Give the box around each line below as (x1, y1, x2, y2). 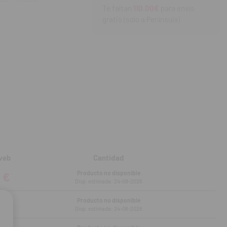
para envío (159, 3, 194, 13)
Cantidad (93, 153, 124, 162)
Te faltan (102, 3, 133, 13)
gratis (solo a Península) (102, 14, 180, 24)
